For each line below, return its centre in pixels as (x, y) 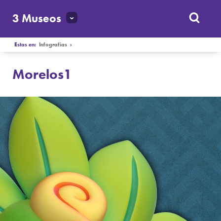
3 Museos (37, 18)
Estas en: (27, 44)
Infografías (53, 44)
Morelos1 (42, 74)
